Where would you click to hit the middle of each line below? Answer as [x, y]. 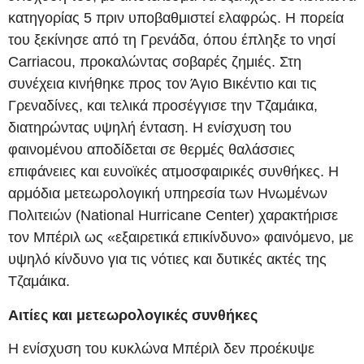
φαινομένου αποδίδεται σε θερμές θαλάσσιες [152, 150]
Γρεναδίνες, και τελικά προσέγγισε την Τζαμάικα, [163, 106]
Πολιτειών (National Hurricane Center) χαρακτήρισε [173, 216]
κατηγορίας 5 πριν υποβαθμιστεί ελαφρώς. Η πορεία [176, 18]
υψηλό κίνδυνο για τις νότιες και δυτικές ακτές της [167, 260]
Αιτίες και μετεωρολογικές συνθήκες [133, 315]
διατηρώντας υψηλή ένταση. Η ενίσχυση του [150, 128]
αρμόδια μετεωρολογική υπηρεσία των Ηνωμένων [168, 194]
